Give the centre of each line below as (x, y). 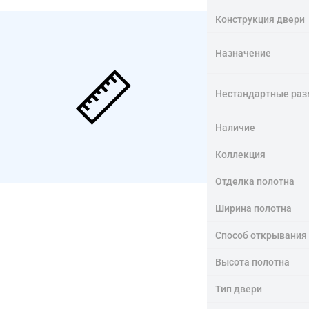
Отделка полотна (255, 181)
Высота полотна (252, 262)
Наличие (235, 127)
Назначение (243, 53)
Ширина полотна (253, 208)
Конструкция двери (260, 19)
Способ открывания (261, 235)
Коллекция (240, 154)
